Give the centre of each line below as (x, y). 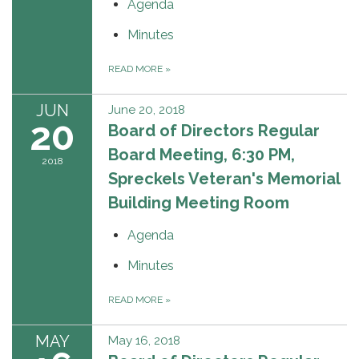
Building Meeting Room (199, 202)
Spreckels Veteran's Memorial (224, 178)
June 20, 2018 (147, 109)
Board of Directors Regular (214, 130)
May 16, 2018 (144, 340)
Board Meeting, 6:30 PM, (202, 154)
